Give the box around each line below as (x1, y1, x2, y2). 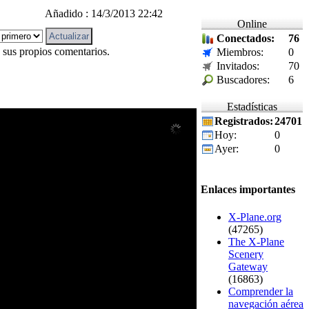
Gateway (228, 260, 268, 272)
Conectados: (217, 32, 275, 45)
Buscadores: (217, 74, 270, 86)
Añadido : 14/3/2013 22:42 (45, 7, 163, 19)
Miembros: (217, 46, 263, 59)
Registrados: (215, 115, 273, 128)
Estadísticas (227, 101, 277, 113)
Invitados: (217, 60, 259, 72)
